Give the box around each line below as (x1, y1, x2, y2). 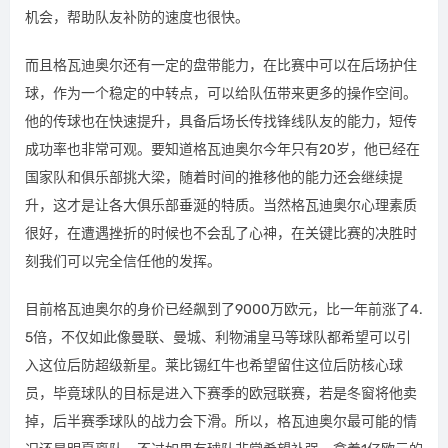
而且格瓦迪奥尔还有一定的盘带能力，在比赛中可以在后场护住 (25, 56, 417, 74)
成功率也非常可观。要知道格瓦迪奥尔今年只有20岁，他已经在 (25, 140, 420, 158)
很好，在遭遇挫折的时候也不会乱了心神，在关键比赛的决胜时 (25, 224, 417, 242)
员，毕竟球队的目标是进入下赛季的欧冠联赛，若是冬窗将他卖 (25, 384, 417, 402)
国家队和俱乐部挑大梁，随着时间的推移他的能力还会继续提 (25, 168, 403, 186)
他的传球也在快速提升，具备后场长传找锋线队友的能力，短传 (25, 112, 417, 130)
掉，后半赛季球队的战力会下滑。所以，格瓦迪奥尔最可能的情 (25, 412, 417, 430)
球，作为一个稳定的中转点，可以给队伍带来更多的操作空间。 (25, 84, 417, 102)
